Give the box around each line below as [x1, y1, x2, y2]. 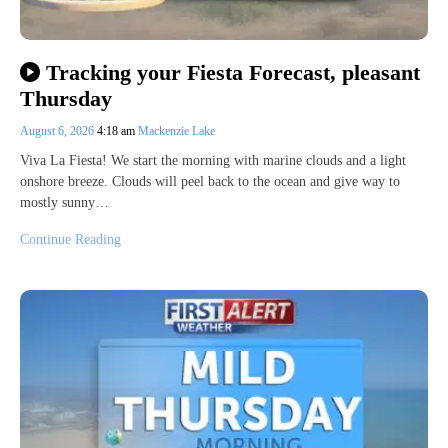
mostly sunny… [20, 195, 109, 211]
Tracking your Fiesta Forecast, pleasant [45, 59, 420, 85]
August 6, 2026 [20, 124, 97, 139]
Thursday [20, 86, 112, 112]
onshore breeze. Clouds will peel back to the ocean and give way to [20, 174, 400, 190]
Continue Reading [20, 232, 121, 248]
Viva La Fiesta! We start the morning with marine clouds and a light [20, 153, 406, 169]
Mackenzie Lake [138, 124, 215, 139]
